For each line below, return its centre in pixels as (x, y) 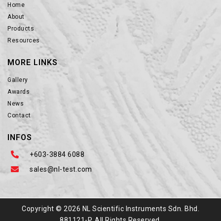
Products (21, 29)
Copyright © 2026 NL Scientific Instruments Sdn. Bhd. (110, 209)
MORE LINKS (33, 63)
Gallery (18, 80)
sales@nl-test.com (61, 169)
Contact (19, 116)
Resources (24, 41)
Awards (18, 92)
